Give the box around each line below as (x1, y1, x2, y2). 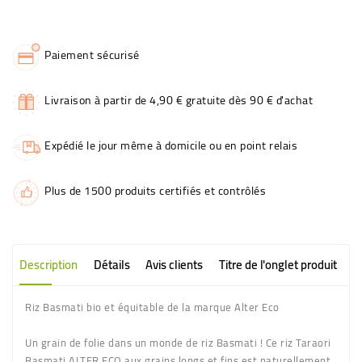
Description (19, 253, 78, 276)
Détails (93, 253, 130, 276)
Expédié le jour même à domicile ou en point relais (44, 135, 297, 156)
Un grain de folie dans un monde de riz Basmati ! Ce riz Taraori (25, 333, 331, 352)
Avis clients (145, 253, 203, 276)
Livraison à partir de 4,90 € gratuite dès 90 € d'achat (44, 90, 313, 111)
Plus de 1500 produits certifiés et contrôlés (44, 180, 266, 201)
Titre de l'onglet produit (218, 253, 337, 276)
